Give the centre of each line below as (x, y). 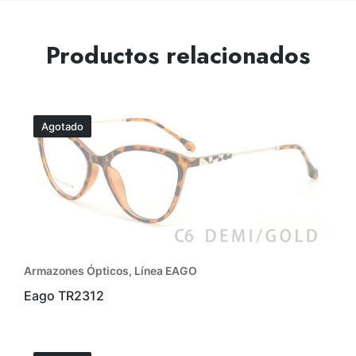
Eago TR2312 (64, 296)
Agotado (62, 127)
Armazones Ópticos (76, 271)
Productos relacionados (178, 56)
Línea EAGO (166, 271)
